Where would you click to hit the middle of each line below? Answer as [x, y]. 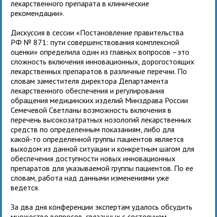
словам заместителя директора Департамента [90, 81]
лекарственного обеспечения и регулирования [88, 90]
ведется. [26, 187]
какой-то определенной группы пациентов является [97, 139]
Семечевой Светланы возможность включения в [91, 110]
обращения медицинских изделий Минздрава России [100, 100]
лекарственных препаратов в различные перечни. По [99, 71]
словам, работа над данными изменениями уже [90, 178]
